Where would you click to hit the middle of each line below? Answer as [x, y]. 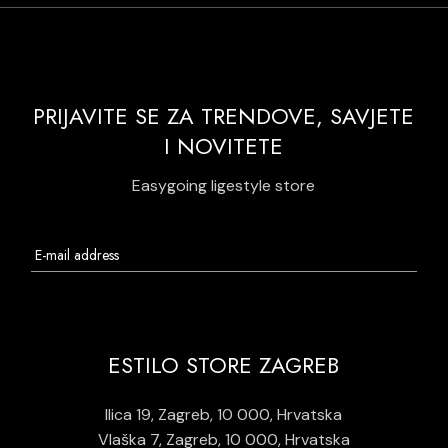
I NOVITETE [224, 146]
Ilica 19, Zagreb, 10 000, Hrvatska [224, 415]
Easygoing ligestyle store [224, 186]
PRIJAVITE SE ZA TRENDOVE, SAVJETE [224, 116]
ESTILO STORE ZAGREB [224, 365]
